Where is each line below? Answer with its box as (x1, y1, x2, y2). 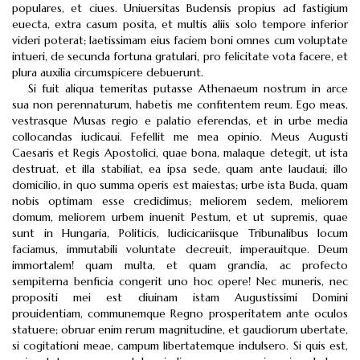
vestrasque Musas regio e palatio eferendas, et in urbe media (12, 113, 348, 128)
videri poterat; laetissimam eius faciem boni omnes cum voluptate (12, 33, 348, 47)
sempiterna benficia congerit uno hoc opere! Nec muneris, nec (12, 274, 348, 288)
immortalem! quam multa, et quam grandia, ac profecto (12, 258, 348, 272)
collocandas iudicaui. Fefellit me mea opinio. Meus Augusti (12, 129, 348, 144)
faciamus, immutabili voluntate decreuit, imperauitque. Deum (12, 242, 348, 256)
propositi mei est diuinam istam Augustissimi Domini (12, 290, 348, 305)
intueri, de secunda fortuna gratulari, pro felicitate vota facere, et (12, 49, 348, 63)
